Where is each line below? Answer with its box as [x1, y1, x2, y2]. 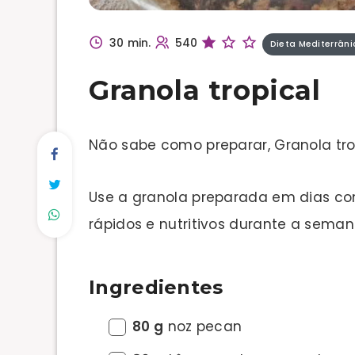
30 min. [105, 34, 155, 51]
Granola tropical [89, 73, 321, 107]
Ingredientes [89, 275, 223, 299]
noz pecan [163, 317, 242, 336]
